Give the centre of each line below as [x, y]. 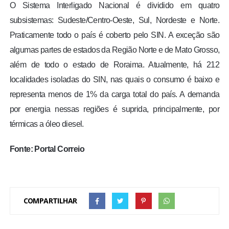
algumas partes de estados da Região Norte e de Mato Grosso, [114, 50]
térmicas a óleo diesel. [47, 124]
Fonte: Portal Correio [47, 149]
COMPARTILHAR [50, 200]
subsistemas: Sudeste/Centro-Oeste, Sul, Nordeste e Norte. [114, 20]
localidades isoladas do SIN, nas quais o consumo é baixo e [114, 79]
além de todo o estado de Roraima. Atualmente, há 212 [114, 64]
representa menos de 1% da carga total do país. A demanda [114, 94]
